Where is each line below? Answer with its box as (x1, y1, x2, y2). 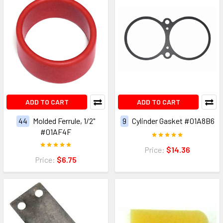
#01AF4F (40, 126, 71, 136)
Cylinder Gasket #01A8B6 (131, 115, 215, 125)
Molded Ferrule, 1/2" (33, 115, 95, 125)
